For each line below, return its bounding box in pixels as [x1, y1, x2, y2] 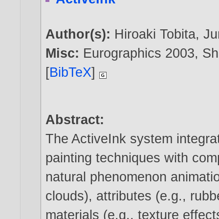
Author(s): [45, 26, 115, 42]
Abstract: [45, 112, 105, 128]
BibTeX [49, 65, 92, 80]
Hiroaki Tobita [114, 26, 196, 42]
